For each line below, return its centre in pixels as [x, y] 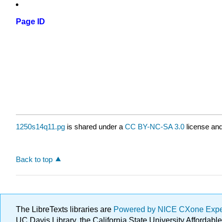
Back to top [34, 159]
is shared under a [95, 127]
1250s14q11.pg [40, 127]
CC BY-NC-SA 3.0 [155, 127]
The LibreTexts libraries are [65, 209]
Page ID [30, 22]
